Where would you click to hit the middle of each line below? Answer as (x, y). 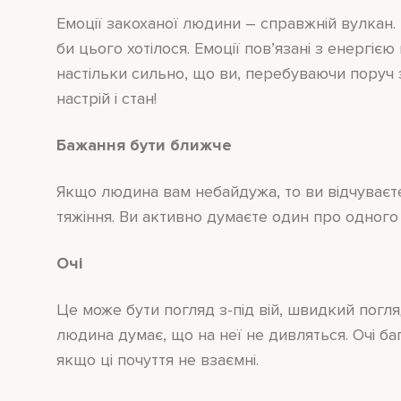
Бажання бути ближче (144, 145)
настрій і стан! (107, 99)
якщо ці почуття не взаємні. (158, 360)
